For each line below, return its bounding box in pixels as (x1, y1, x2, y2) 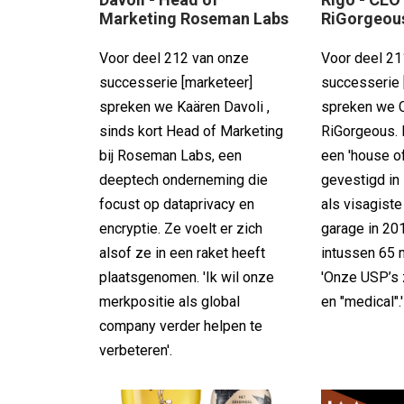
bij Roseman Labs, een (99, 146, 242, 164)
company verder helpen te (99, 317, 262, 335)
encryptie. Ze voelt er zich (99, 219, 262, 237)
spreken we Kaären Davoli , (99, 97, 270, 115)
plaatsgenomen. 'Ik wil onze (99, 268, 274, 286)
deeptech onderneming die (99, 170, 268, 188)
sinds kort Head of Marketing (99, 122, 283, 140)
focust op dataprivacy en (99, 195, 254, 213)
